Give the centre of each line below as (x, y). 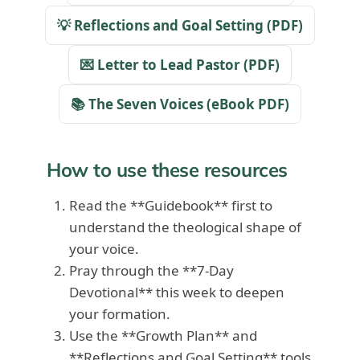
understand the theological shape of (185, 227)
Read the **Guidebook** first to (171, 206)
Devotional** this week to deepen (177, 292)
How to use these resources (167, 170)
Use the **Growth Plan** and (163, 336)
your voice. (104, 249)
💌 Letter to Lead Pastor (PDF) (180, 65)
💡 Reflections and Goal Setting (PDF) (180, 26)
